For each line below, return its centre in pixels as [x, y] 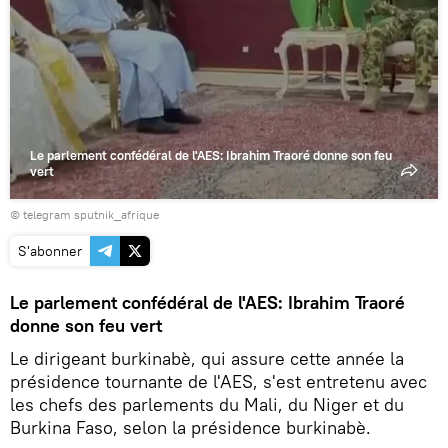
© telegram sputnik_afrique [84, 215]
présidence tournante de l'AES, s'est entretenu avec [218, 382]
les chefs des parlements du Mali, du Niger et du [207, 405]
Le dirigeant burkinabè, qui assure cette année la [207, 359]
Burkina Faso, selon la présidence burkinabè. [190, 428]
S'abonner [50, 251]
